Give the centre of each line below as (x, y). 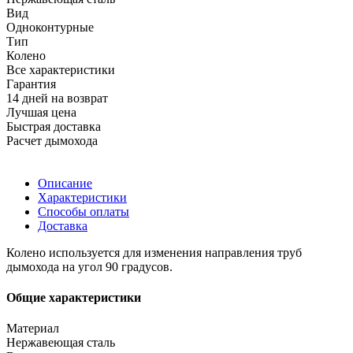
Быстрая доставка (54, 126)
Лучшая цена (41, 112)
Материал (33, 329)
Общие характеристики (74, 298)
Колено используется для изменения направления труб (154, 252)
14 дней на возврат (57, 98)
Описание (65, 183)
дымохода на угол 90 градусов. (89, 266)
